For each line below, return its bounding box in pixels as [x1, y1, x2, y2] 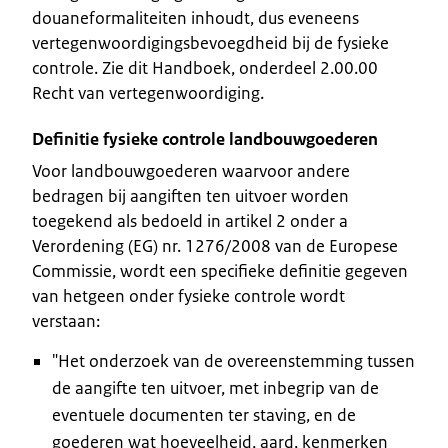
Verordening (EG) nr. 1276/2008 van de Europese [32, 234, 398, 257]
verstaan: [32, 309, 100, 332]
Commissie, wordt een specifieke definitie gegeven [32, 259, 408, 282]
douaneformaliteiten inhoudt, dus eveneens [32, 6, 359, 29]
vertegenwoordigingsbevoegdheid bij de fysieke [32, 31, 389, 54]
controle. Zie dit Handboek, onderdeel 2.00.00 [32, 56, 378, 79]
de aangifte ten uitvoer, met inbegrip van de [52, 376, 379, 399]
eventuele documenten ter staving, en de [52, 403, 356, 426]
